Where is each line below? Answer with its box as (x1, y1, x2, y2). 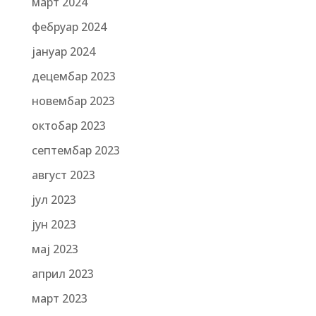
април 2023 (31, 266, 94, 281)
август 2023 (31, 167, 95, 183)
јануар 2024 (31, 44, 95, 59)
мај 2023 (31, 241, 78, 257)
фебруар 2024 (31, 19, 107, 35)
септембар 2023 (31, 142, 120, 158)
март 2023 (31, 291, 87, 306)
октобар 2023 (31, 118, 106, 133)
